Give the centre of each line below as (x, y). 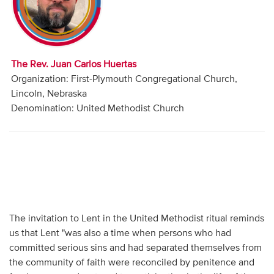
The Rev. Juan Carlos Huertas (74, 65)
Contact (21, 38)
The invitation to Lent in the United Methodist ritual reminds (136, 219)
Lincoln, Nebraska (49, 94)
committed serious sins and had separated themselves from (135, 248)
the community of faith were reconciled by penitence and (131, 263)
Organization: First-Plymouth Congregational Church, (124, 79)
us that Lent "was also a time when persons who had (120, 233)
